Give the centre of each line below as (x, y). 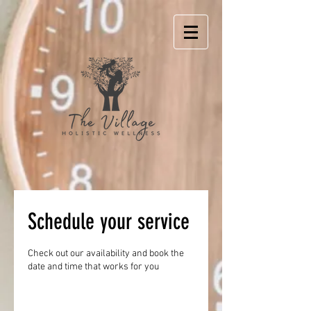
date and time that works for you (93, 267)
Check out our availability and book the (106, 254)
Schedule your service (109, 221)
